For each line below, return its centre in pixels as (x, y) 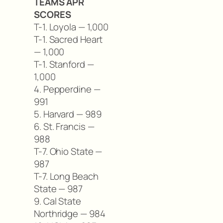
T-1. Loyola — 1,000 (71, 27)
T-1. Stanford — (64, 64)
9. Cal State (57, 201)
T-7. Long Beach (66, 176)
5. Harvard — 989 (68, 114)
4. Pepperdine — (67, 89)
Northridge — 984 (70, 213)
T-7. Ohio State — (68, 151)
